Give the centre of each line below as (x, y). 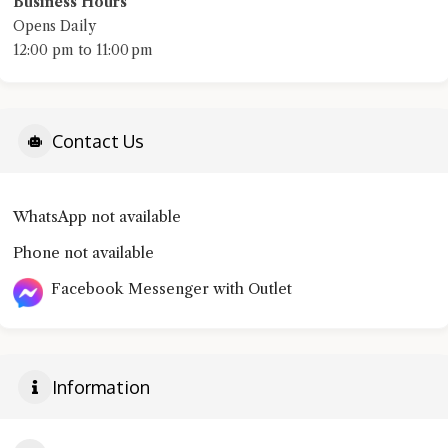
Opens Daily (54, 26)
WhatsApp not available (97, 217)
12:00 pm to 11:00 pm (83, 50)
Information (101, 386)
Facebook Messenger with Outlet (167, 289)
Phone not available (83, 253)
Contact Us (98, 140)
